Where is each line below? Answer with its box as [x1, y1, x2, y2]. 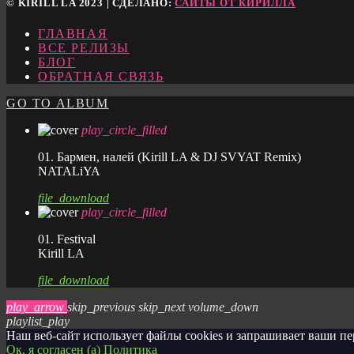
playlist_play [6, 314, 70, 329]
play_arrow [6, 300, 64, 314]
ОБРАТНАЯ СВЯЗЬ [38, 70, 164, 84]
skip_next [138, 300, 185, 314]
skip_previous [67, 300, 135, 314]
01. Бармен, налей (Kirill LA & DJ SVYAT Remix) [38, 150, 301, 164]
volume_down [188, 300, 258, 314]
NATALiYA [38, 164, 100, 179]
